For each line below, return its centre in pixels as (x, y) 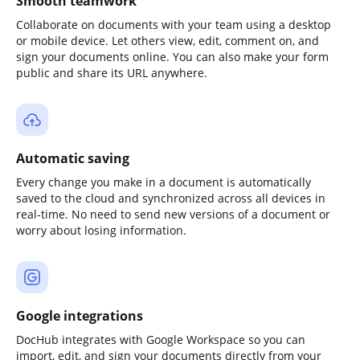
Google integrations (80, 316)
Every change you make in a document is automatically (164, 182)
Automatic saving (73, 158)
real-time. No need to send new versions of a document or (173, 214)
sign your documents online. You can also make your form (172, 57)
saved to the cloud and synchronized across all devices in (171, 198)
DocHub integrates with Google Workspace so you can (161, 340)
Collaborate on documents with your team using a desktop (174, 25)
